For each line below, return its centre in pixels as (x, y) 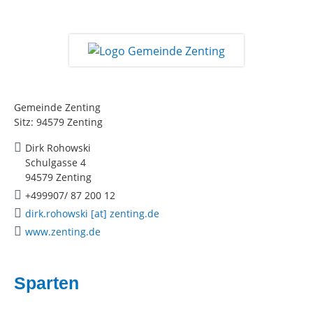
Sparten (46, 283)
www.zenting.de (63, 231)
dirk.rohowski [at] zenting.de (92, 213)
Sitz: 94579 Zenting (58, 122)
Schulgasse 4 (56, 162)
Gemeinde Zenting (57, 107)
